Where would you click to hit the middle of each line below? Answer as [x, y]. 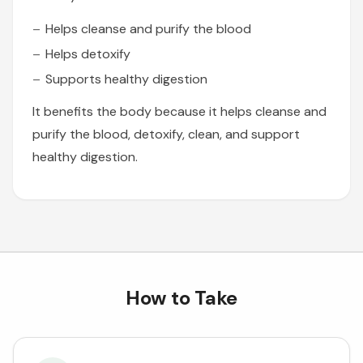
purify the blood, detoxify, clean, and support [166, 135]
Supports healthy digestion [126, 79]
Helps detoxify [88, 54]
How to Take [181, 298]
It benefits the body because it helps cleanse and [179, 112]
